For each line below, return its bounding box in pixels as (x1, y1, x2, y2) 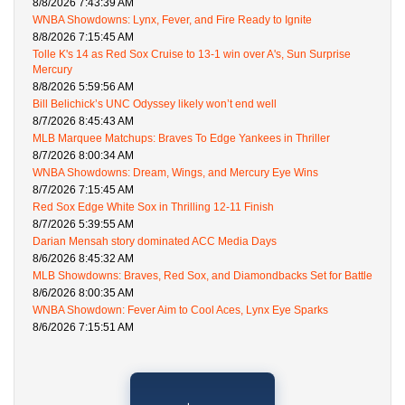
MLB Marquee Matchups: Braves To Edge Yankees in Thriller (33, 131, 330, 145)
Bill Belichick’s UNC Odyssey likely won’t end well (33, 97, 277, 110)
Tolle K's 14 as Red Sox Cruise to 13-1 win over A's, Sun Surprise (33, 47, 351, 61)
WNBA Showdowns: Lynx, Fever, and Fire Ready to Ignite (33, 13, 312, 26)
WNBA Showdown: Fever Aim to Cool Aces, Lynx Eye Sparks (33, 303, 328, 316)
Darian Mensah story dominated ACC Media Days (33, 234, 277, 248)
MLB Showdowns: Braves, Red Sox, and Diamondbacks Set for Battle (33, 268, 372, 282)
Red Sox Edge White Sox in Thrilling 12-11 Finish (33, 200, 274, 213)
